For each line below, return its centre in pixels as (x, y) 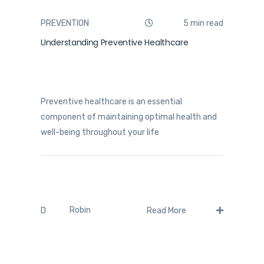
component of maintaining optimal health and (129, 117)
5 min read (202, 24)
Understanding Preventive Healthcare (115, 43)
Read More (167, 210)
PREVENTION (65, 24)
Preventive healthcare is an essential (111, 102)
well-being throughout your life (100, 133)
